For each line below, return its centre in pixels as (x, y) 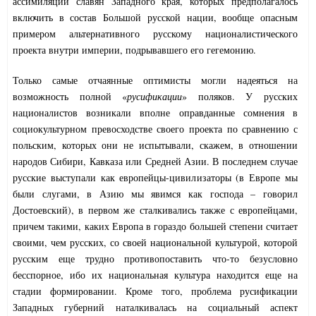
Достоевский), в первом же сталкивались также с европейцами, (155, 210)
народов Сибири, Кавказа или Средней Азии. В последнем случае (155, 162)
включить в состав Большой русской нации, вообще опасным (155, 18)
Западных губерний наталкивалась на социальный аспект (155, 308)
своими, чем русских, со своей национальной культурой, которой (155, 243)
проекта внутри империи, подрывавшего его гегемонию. (134, 50)
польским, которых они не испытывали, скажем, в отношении (155, 145)
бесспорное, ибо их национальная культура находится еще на (155, 275)
